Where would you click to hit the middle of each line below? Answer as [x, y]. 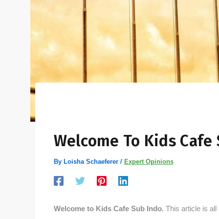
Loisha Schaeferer [92, 162]
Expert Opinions [149, 162]
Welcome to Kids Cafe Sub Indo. [109, 209]
